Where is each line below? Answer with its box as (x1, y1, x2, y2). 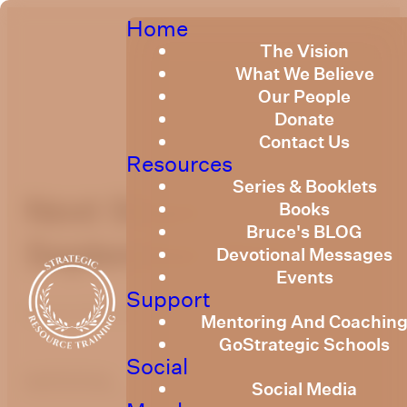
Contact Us (259, 130, 351, 154)
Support (126, 284, 212, 313)
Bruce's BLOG (246, 220, 363, 243)
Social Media (252, 377, 358, 401)
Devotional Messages (216, 243, 393, 266)
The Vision (260, 39, 350, 63)
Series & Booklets (232, 174, 377, 198)
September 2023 (25, 234, 290, 274)
